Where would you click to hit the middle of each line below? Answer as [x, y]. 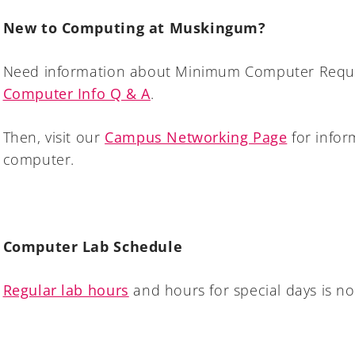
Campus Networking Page [196, 137]
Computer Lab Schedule [93, 246]
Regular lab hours [66, 290]
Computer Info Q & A [76, 93]
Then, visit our [54, 137]
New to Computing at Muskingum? [134, 27]
